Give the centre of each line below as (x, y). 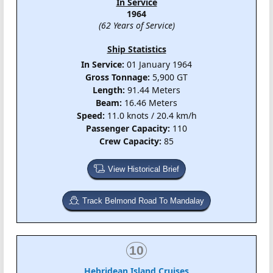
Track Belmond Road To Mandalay (144, 200)
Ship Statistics (136, 49)
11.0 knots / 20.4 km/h (151, 115)
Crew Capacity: (130, 141)
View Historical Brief (143, 169)
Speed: (90, 115)
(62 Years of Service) (136, 25)
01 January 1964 (158, 64)
